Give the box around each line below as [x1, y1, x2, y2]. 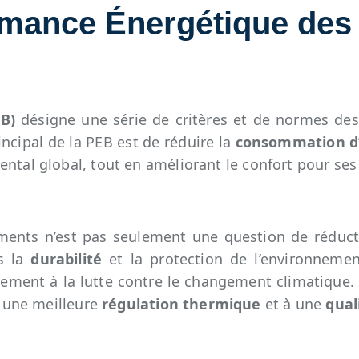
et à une [260, 293, 326, 313]
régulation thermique [102, 293, 261, 313]
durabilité [30, 248, 103, 268]
